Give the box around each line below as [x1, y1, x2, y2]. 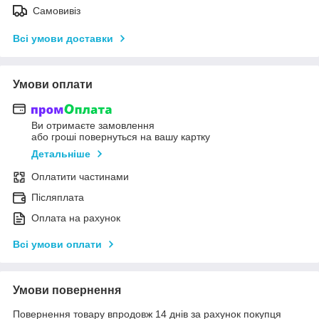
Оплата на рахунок [31, 212, 120, 224]
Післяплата [31, 192, 84, 204]
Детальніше [31, 148, 90, 160]
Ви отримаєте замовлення [31, 120, 155, 132]
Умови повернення [13, 284, 121, 297]
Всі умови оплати [13, 239, 102, 251]
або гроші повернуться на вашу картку [31, 131, 210, 143]
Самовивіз [33, 4, 80, 16]
